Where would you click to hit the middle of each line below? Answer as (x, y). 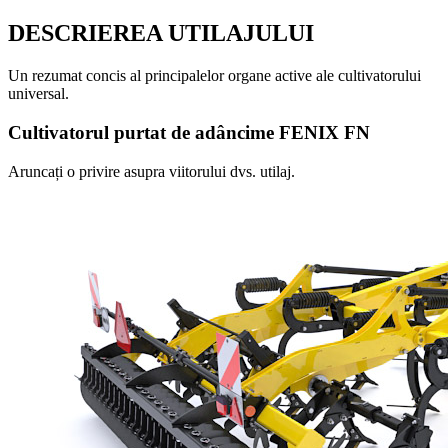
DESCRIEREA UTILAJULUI (161, 33)
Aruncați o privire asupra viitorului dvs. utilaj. (151, 171)
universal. (38, 94)
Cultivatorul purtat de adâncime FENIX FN (189, 132)
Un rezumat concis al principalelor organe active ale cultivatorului (214, 76)
